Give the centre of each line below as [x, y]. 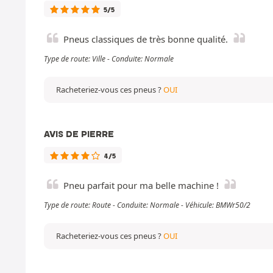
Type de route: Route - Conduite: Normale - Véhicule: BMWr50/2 [147, 205]
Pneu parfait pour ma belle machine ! [141, 185]
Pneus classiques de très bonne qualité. [146, 39]
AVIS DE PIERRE [79, 134]
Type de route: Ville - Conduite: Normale [109, 58]
